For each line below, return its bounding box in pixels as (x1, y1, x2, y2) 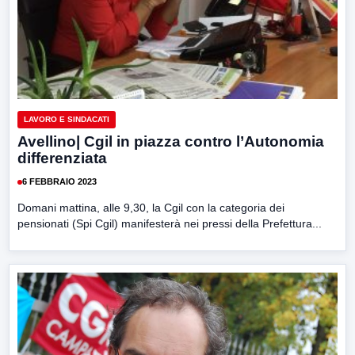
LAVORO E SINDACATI (24, 114, 109, 124)
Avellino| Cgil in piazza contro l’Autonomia (17, 132, 324, 150)
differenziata (17, 149, 107, 166)
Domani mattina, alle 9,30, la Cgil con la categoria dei (17, 200, 284, 214)
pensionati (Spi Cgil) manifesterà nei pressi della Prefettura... (17, 216, 322, 230)
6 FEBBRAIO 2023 (22, 177, 97, 187)
